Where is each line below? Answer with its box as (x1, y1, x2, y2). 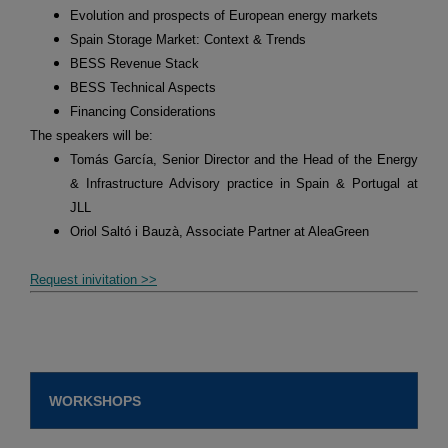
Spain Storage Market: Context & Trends (70, 32, 306, 48)
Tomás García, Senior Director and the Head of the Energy (70, 152, 418, 168)
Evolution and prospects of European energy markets (70, 8, 378, 24)
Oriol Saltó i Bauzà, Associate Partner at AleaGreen (70, 224, 369, 240)
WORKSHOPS (49, 393, 141, 410)
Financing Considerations (70, 104, 216, 120)
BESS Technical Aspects (70, 80, 216, 96)
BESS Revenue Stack (70, 56, 199, 72)
